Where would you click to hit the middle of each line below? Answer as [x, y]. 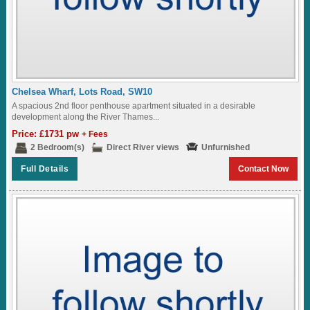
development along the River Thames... [86, 117]
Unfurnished [226, 147]
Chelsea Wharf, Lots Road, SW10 [82, 91]
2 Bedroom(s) [58, 147]
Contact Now [264, 168]
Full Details [45, 168]
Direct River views [143, 147]
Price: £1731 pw [47, 134]
